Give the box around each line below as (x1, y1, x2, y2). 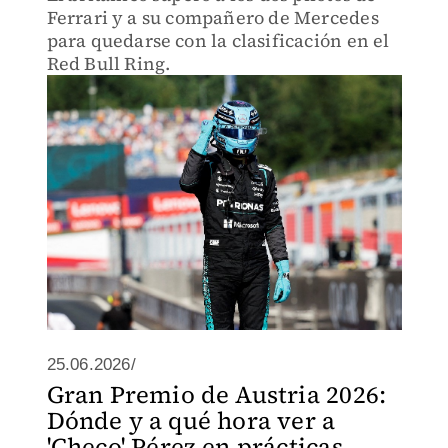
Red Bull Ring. (46, 51, 171, 76)
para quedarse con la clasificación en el (46, 28, 390, 53)
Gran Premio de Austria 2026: (46, 378, 387, 411)
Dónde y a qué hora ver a (46, 404, 336, 437)
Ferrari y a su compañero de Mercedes (46, 5, 379, 30)
